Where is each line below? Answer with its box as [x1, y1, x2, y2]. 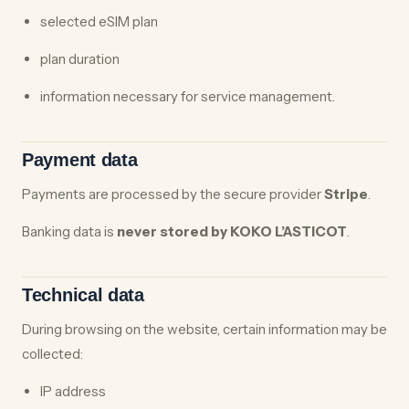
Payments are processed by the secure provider [22, 185, 324, 203]
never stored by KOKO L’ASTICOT [117, 223, 347, 240]
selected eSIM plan [40, 13, 158, 30]
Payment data [22, 150, 138, 170]
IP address [40, 383, 106, 400]
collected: [22, 345, 83, 362]
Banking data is [22, 223, 117, 240]
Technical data [22, 285, 144, 305]
